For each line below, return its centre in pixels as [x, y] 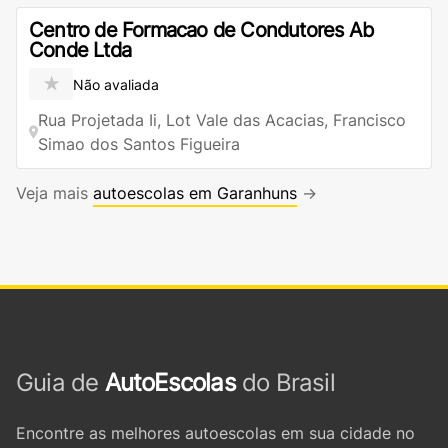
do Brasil [285, 382]
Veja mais [54, 193]
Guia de [60, 382]
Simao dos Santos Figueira [139, 144]
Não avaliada [116, 84]
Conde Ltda [80, 50]
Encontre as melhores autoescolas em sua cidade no [215, 433]
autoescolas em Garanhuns [195, 193]
